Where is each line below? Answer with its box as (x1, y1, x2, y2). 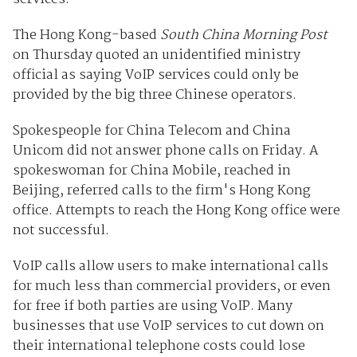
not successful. (12, 220, 109, 242)
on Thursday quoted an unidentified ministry (12, 45, 300, 67)
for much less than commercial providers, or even (12, 276, 331, 298)
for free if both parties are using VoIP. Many (12, 296, 292, 318)
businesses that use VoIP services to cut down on (12, 316, 324, 338)
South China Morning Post (159, 25, 328, 47)
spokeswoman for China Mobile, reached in (12, 160, 291, 182)
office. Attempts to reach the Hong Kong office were (12, 200, 340, 222)
